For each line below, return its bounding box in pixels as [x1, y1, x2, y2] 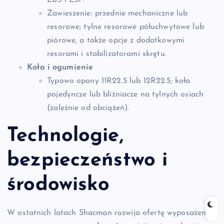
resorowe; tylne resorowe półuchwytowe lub [47, 23, 204, 31]
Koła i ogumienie [27, 63, 93, 72]
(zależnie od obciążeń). [47, 104, 129, 112]
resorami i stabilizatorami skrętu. [47, 50, 166, 58]
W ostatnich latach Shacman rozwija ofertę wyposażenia [7, 208, 213, 217]
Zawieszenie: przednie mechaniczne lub [47, 9, 188, 18]
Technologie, [7, 125, 123, 146]
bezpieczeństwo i [7, 150, 168, 170]
